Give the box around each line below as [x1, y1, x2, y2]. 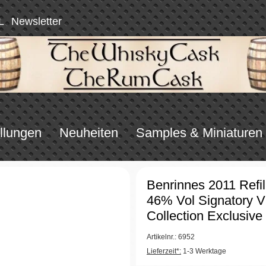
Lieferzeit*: [147, 246, 181, 255]
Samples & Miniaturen [135, 125, 262, 140]
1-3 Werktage [181, 246, 226, 255]
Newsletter [11, 15, 62, 27]
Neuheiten [59, 125, 118, 140]
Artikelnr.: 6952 [147, 232, 195, 241]
